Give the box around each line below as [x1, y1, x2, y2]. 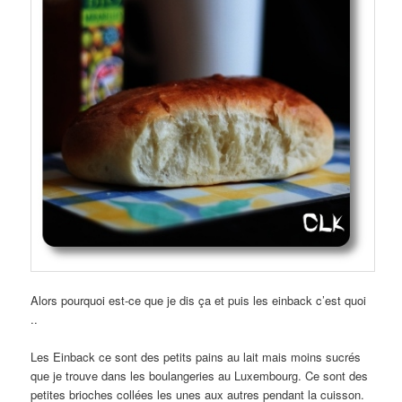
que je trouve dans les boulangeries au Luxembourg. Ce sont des [31, 367, 369, 384]
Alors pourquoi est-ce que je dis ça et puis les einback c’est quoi [31, 291, 367, 309]
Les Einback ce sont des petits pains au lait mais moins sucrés [31, 348, 362, 365]
